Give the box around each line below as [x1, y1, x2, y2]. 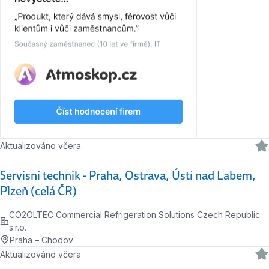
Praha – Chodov [10, 234, 73, 245]
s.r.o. [9, 222, 27, 232]
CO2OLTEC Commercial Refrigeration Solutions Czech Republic [9, 209, 261, 220]
